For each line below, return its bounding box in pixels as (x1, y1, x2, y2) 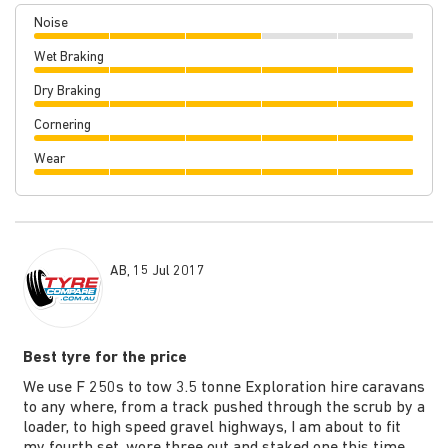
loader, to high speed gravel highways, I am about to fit (22, 420, 401, 437)
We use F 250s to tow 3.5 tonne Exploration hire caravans (22, 380, 425, 397)
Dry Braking (34, 84, 101, 100)
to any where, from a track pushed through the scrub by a (22, 400, 425, 417)
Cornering (34, 118, 91, 134)
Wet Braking (34, 50, 104, 66)
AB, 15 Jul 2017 (110, 264, 205, 280)
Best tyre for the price (22, 350, 187, 367)
